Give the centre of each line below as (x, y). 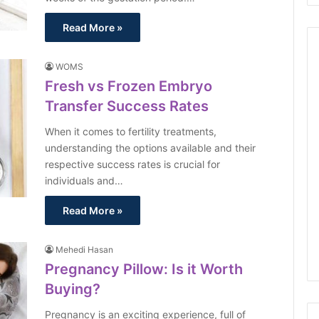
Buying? (73, 289)
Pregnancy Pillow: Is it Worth (144, 269)
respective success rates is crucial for (133, 164)
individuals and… (84, 181)
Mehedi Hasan (85, 250)
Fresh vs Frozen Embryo (129, 86)
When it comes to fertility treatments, (131, 131)
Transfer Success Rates (127, 106)
